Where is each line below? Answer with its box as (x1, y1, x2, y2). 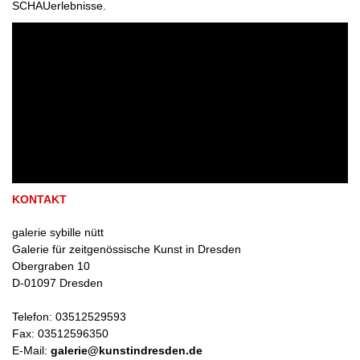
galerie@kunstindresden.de (51, 343, 202, 357)
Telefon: (12, 309, 55, 323)
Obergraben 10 (12, 259, 90, 272)
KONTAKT (12, 192, 67, 206)
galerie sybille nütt (12, 225, 104, 239)
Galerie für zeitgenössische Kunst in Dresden (12, 242, 241, 256)
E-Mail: (12, 343, 51, 357)
